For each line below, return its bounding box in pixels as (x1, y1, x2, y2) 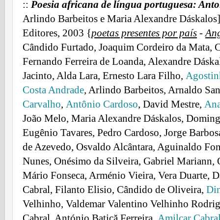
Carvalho (23, 98, 61, 110)
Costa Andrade (23, 84, 84, 96)
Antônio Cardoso (66, 98, 138, 110)
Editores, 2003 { (23, 27, 91, 39)
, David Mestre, (138, 98, 204, 110)
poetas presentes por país (91, 27, 197, 39)
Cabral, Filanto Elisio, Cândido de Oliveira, (23, 184, 206, 196)
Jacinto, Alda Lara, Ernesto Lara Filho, (23, 70, 186, 82)
